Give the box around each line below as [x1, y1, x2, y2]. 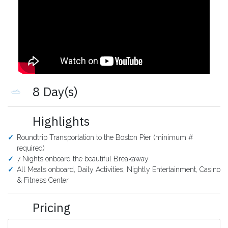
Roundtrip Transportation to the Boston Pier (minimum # [16, 133, 193, 142]
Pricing [29, 199, 71, 216]
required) [16, 144, 45, 153]
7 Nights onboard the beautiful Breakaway [16, 155, 149, 163]
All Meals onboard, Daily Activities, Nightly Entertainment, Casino [16, 165, 220, 174]
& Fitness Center [16, 176, 69, 185]
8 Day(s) [29, 83, 78, 100]
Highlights [29, 113, 90, 130]
